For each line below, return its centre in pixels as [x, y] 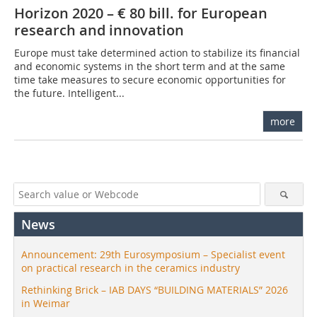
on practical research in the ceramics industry [131, 267]
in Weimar [46, 303]
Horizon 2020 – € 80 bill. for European [141, 13]
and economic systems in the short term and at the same [150, 66]
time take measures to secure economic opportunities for [150, 79]
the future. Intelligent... [69, 93]
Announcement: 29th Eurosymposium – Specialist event [153, 254]
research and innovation [99, 30]
